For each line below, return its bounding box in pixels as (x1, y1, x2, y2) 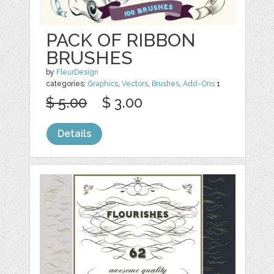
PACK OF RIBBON (46, 29, 196, 51)
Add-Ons (183, 80, 215, 89)
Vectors (122, 80, 149, 89)
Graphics (87, 80, 119, 89)
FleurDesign (56, 68, 99, 77)
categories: (46, 80, 88, 89)
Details (57, 128, 92, 140)
